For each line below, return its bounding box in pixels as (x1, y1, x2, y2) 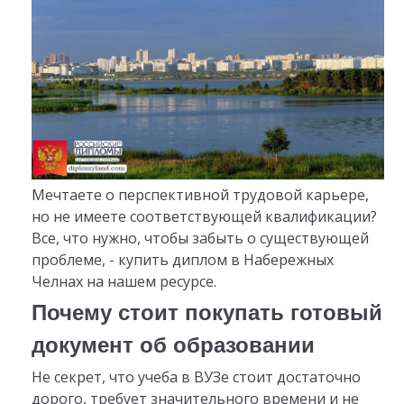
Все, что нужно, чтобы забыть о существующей (31, 228, 369, 249)
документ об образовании (31, 332, 315, 357)
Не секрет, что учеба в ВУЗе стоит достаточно (31, 366, 361, 387)
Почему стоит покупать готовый (31, 299, 382, 325)
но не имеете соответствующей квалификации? (31, 207, 377, 227)
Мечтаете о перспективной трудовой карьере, (31, 185, 369, 206)
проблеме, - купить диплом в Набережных (31, 250, 334, 271)
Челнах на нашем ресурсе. (31, 271, 216, 292)
